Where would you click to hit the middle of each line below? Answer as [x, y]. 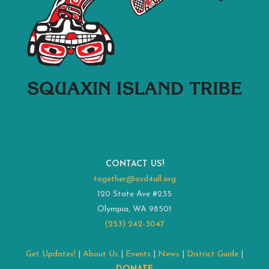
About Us [101, 255]
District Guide [213, 255]
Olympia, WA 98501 [134, 210]
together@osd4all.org [134, 180]
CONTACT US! [134, 165]
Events [138, 255]
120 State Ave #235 [134, 195]
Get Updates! [51, 255]
